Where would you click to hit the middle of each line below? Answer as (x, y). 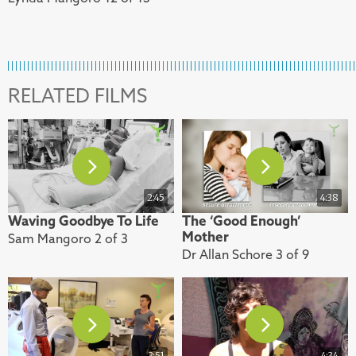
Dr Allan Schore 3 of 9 (245, 254)
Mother (205, 236)
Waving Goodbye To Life (83, 221)
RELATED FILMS (77, 96)
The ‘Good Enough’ (241, 221)
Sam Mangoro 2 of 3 (68, 238)
